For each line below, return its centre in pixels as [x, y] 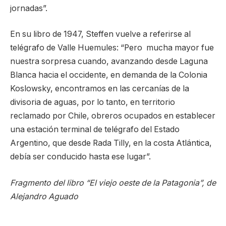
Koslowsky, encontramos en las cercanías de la [100, 89]
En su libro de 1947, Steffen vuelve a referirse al [100, 34]
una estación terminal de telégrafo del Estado [95, 130]
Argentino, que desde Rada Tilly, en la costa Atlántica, [111, 143]
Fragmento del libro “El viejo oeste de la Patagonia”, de [113, 183]
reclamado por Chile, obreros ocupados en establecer [113, 116]
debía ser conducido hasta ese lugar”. [80, 157]
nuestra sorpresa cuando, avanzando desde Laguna [109, 62]
